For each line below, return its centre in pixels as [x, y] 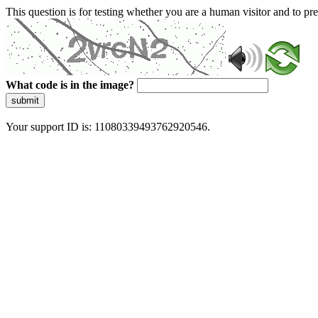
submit [25, 100]
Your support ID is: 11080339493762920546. [108, 127]
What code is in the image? [70, 85]
